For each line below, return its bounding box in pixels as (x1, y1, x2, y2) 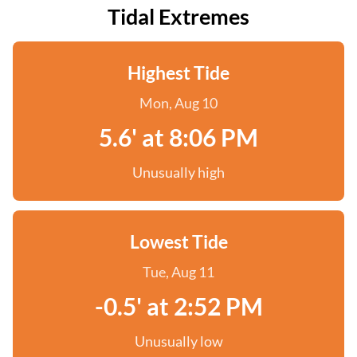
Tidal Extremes (108, 3, 249, 29)
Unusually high (132, 163, 225, 181)
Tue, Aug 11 (143, 263, 214, 280)
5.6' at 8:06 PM (99, 123, 258, 151)
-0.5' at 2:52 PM (94, 292, 263, 320)
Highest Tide (127, 61, 229, 84)
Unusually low (134, 332, 223, 350)
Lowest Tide (129, 230, 228, 253)
